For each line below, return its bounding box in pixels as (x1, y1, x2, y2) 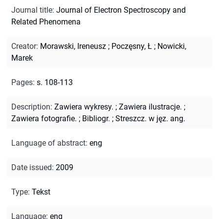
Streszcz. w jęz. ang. (115, 113, 185, 123)
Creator (11, 41, 36, 51)
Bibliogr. (82, 113, 110, 123)
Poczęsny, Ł (111, 41, 152, 51)
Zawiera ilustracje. (119, 102, 182, 111)
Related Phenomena (11, 17, 81, 26)
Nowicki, (157, 41, 186, 51)
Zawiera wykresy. (54, 102, 113, 111)
